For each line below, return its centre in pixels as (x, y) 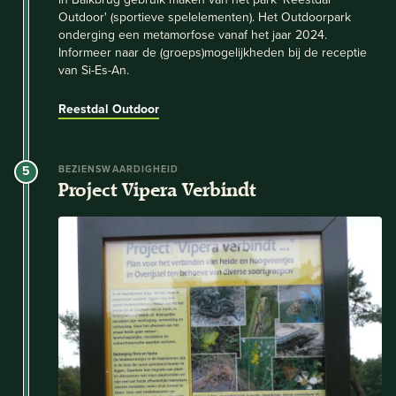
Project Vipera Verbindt (157, 190)
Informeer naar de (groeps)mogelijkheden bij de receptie (213, 53)
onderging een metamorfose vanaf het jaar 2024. (193, 35)
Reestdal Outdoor (109, 109)
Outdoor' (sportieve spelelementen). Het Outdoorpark (205, 17)
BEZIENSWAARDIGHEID (119, 169)
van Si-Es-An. (94, 70)
